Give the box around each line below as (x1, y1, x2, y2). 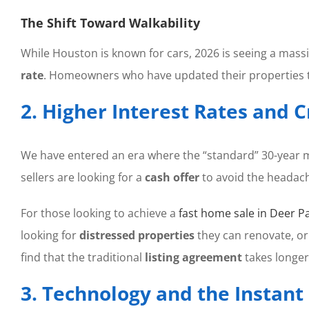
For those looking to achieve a (20, 205, 176, 221)
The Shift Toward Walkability (20, 14, 200, 32)
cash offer (144, 169, 199, 185)
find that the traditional (20, 249, 145, 265)
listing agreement (144, 249, 242, 265)
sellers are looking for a (20, 169, 145, 185)
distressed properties (79, 227, 195, 243)
